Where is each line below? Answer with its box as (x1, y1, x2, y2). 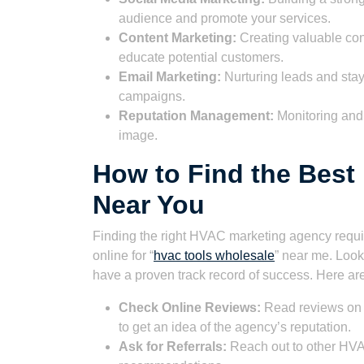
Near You (93, 190, 205, 219)
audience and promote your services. (119, 11, 331, 25)
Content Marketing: (119, 31, 236, 45)
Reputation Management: (119, 109, 274, 123)
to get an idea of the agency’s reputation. (119, 320, 351, 334)
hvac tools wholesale (154, 249, 275, 262)
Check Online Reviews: (119, 301, 261, 314)
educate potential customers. (119, 50, 284, 64)
